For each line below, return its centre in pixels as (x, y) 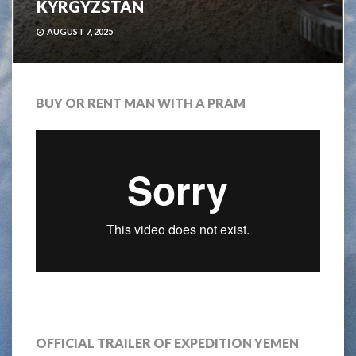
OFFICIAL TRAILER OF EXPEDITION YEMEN (167, 343)
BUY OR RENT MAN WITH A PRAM (141, 103)
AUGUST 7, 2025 (80, 31)
